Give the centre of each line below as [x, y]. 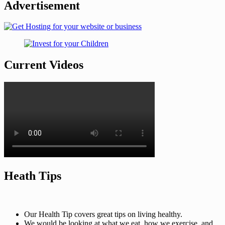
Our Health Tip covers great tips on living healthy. [103, 214]
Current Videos [44, 65]
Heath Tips [33, 176]
